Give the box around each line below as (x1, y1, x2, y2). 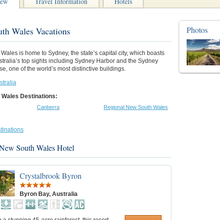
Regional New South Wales (104, 104, 168, 110)
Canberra (37, 104, 59, 110)
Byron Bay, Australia (20, 190, 78, 197)
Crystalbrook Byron (20, 170, 82, 181)
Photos (187, 24, 208, 35)
